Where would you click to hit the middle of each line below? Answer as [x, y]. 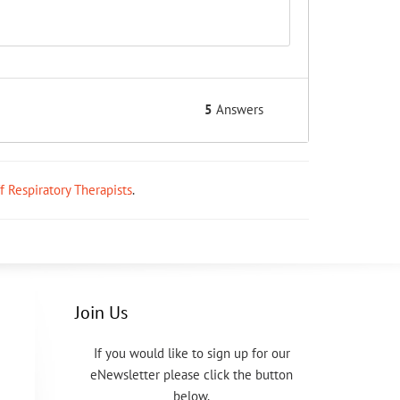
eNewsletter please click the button [192, 375]
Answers [238, 109]
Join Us [101, 312]
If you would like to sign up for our [192, 353]
